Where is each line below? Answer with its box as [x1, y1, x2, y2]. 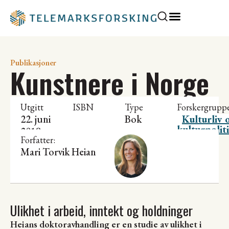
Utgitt [20, 101, 43, 113]
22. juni [20, 112, 51, 126]
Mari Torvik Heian [20, 145, 96, 159]
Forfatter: [20, 134, 55, 146]
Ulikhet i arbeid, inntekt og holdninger [10, 200, 193, 221]
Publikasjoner [10, 57, 56, 68]
